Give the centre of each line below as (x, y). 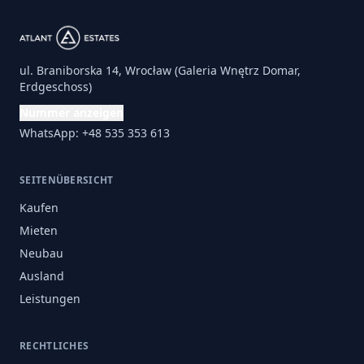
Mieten (39, 230)
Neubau (41, 253)
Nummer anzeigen (71, 113)
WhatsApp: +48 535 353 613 (95, 133)
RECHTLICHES (54, 346)
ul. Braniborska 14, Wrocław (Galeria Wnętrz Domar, (160, 70)
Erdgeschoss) (56, 87)
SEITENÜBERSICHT (67, 180)
